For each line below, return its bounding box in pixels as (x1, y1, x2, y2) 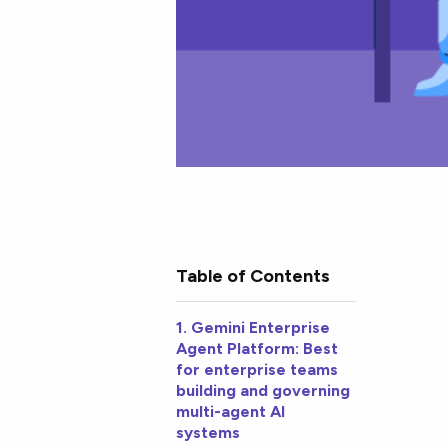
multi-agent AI (176, 402, 286, 422)
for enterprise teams (176, 360, 339, 380)
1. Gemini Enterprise (176, 318, 331, 338)
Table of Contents (176, 265, 331, 287)
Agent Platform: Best (176, 339, 339, 359)
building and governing (176, 381, 351, 401)
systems (176, 423, 245, 443)
